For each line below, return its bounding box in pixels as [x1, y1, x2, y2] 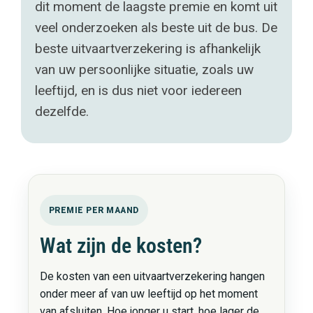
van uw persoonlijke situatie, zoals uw [34, 61, 254, 78]
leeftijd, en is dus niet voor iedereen [34, 82, 242, 99]
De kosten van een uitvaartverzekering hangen [39, 270, 265, 283]
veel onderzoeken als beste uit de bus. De [34, 20, 277, 36]
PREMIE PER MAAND [48, 205, 139, 215]
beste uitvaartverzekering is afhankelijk [34, 41, 261, 57]
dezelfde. [34, 103, 89, 119]
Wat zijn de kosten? [39, 233, 202, 258]
